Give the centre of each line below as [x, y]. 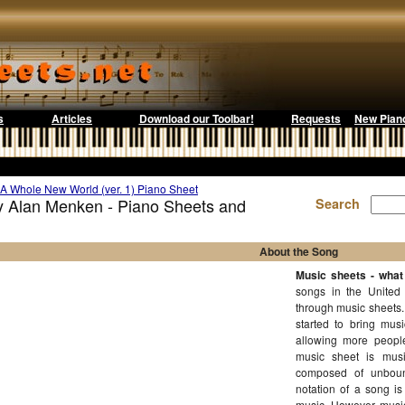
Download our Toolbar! [196, 118]
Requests [316, 118]
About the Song [298, 251]
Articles [72, 118]
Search [341, 203]
